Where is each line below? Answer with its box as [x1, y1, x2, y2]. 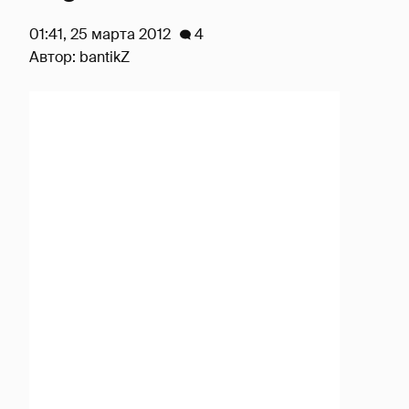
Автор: [29, 47, 79, 67]
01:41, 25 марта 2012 [29, 25, 171, 44]
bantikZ [79, 47, 130, 67]
